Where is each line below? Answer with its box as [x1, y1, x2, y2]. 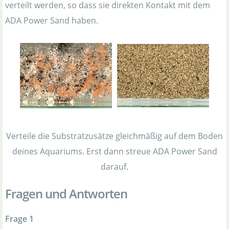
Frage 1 [5, 213, 34, 225]
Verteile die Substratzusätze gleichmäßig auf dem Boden [6, 130, 223, 142]
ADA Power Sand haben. [5, 15, 98, 26]
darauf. [101, 161, 128, 173]
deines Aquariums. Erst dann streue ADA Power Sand [12, 146, 217, 157]
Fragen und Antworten [5, 185, 127, 202]
